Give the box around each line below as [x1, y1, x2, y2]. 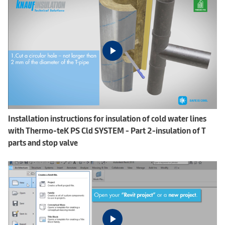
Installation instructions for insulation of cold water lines [8, 114, 206, 125]
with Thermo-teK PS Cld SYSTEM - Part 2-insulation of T [8, 126, 206, 137]
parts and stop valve [8, 138, 78, 149]
